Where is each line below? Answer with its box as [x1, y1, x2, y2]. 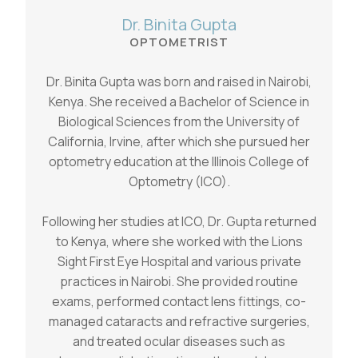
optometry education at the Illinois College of [49, 152, 309, 170]
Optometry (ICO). [128, 172, 230, 190]
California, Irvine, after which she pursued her [48, 132, 310, 150]
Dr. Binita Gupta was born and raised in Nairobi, [46, 72, 312, 90]
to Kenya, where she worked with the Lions [55, 232, 303, 250]
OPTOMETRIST [129, 33, 229, 50]
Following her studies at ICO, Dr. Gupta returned [42, 212, 316, 230]
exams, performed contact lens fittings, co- [52, 292, 306, 310]
